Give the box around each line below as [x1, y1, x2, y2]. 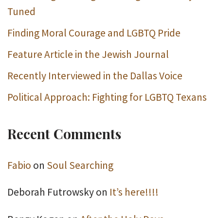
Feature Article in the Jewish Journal [7, 48, 169, 61]
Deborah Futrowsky [7, 185, 94, 199]
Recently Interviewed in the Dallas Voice [7, 69, 182, 82]
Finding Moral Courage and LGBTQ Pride [7, 26, 181, 39]
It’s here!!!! [109, 185, 159, 199]
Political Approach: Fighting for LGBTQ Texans [7, 91, 207, 104]
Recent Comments [7, 125, 121, 143]
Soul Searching [47, 159, 113, 172]
